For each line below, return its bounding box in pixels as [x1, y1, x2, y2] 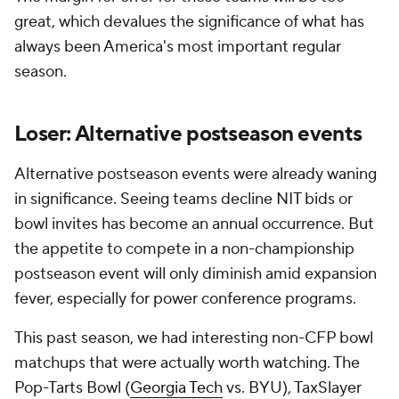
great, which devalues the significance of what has [14, 12, 364, 33]
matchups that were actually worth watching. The [14, 353, 360, 374]
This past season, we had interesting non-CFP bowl [14, 328, 373, 349]
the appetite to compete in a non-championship [14, 239, 354, 260]
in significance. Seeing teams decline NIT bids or [14, 189, 353, 210]
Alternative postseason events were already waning [14, 164, 377, 185]
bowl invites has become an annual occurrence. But [14, 214, 374, 235]
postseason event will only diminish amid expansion [14, 264, 377, 285]
